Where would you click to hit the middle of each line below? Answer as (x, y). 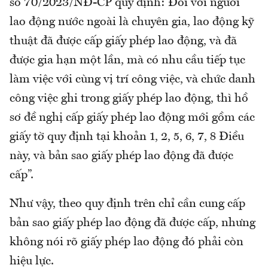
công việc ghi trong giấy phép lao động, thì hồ (129, 99)
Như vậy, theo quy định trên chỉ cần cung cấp (127, 204)
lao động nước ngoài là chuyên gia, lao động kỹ (132, 22)
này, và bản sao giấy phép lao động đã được (121, 156)
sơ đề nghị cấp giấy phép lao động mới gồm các (132, 118)
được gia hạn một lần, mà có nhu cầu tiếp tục (127, 61)
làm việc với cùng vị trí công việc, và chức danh (133, 80)
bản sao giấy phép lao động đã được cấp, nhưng (133, 223)
